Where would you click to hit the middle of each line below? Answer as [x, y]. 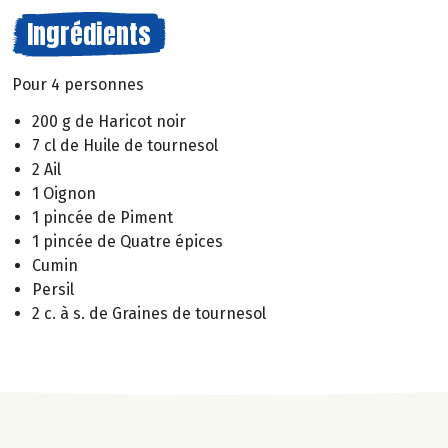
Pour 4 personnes [78, 84]
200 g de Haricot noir [109, 121]
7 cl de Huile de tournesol [125, 145]
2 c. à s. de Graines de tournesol [149, 313]
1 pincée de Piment [102, 217]
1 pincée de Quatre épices [127, 241]
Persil [53, 289]
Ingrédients [89, 34]
